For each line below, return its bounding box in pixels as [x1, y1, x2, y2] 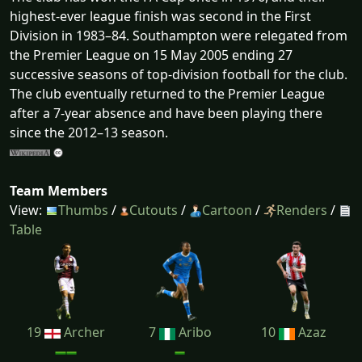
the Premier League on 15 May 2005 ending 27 [10, 45, 293, 64]
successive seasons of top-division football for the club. [10, 65, 347, 83]
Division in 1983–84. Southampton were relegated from [10, 26, 347, 44]
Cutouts [129, 200, 178, 219]
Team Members [10, 181, 107, 200]
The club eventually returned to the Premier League [10, 84, 325, 103]
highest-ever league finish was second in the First [10, 6, 311, 25]
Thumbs [58, 200, 108, 219]
